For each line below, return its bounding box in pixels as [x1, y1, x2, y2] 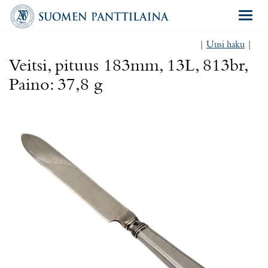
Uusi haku [206, 40, 245, 50]
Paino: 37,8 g [9, 77, 102, 95]
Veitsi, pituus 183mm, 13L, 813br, [9, 57, 247, 75]
